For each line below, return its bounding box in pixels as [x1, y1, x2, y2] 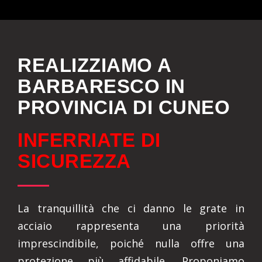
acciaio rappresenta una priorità [18, 219, 244, 233]
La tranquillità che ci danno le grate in [18, 201, 244, 215]
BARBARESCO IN [18, 75, 185, 97]
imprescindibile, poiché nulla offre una [18, 236, 244, 250]
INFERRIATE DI [18, 129, 161, 151]
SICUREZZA [18, 150, 131, 172]
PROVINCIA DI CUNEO [18, 96, 230, 118]
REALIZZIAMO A [18, 54, 171, 76]
